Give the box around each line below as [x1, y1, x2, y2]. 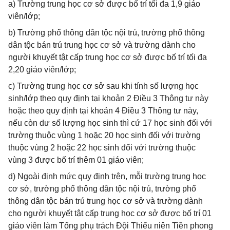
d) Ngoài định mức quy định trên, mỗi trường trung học [8, 172, 206, 181]
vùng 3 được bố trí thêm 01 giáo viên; [8, 156, 144, 164]
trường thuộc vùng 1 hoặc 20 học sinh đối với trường [8, 131, 201, 140]
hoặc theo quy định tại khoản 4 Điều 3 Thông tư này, [8, 106, 198, 115]
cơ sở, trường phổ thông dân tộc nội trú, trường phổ [8, 184, 196, 193]
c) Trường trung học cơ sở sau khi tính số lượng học [8, 82, 199, 90]
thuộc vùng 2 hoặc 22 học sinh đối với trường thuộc [8, 143, 196, 152]
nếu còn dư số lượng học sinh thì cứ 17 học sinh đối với [8, 119, 212, 127]
